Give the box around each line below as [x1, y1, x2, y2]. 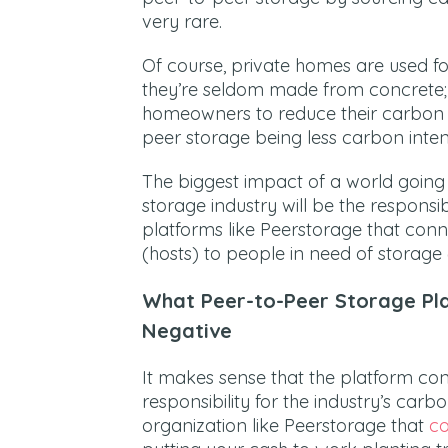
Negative [142, 318, 232, 344]
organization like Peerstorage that [142, 414, 429, 438]
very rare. [142, 10, 222, 34]
